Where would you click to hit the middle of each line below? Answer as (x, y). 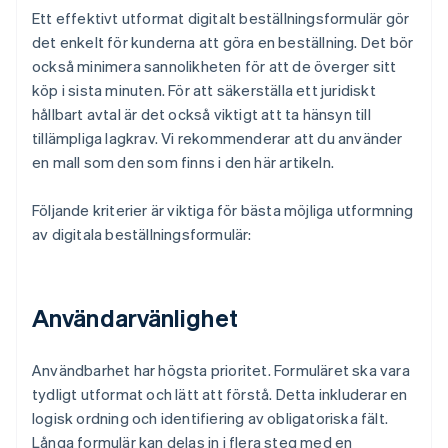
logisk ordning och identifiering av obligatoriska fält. (210, 418)
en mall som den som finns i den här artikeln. (183, 162)
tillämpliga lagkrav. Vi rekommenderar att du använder (217, 138)
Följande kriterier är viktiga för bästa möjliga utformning (223, 210)
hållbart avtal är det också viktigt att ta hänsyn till (201, 114)
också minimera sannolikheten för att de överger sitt (214, 66)
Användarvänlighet (135, 318)
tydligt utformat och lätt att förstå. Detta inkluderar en (220, 394)
